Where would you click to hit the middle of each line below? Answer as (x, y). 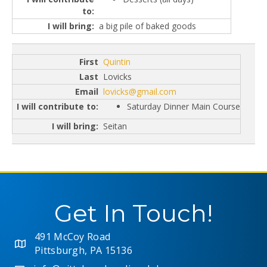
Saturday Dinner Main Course (184, 107)
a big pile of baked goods (148, 26)
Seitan (115, 126)
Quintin (117, 62)
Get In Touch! (133, 213)
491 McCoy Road (73, 236)
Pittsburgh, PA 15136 (83, 250)
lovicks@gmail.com (140, 92)
